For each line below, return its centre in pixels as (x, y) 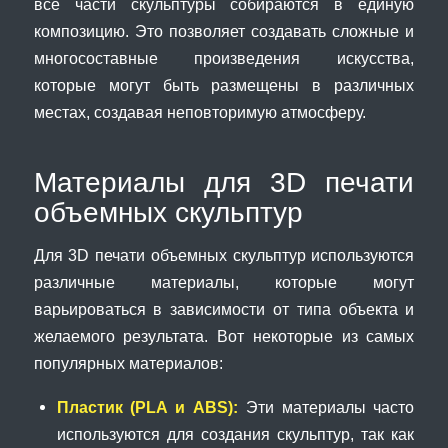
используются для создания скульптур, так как (235, 433)
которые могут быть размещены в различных (224, 85)
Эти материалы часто (326, 406)
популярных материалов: (128, 362)
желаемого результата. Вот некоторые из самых (224, 335)
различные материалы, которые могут (224, 281)
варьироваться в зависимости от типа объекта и (224, 308)
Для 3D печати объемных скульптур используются (224, 254)
